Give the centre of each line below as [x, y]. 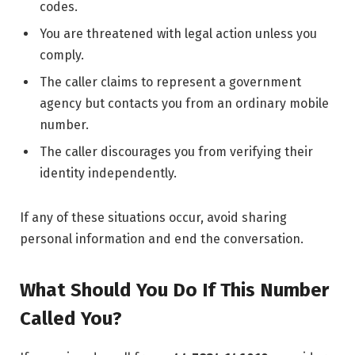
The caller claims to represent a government [170, 82]
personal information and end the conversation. [162, 239]
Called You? [71, 318]
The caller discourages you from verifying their [176, 152]
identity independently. [108, 174]
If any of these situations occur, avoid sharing [153, 218]
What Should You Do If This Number [174, 290]
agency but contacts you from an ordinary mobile [184, 104]
